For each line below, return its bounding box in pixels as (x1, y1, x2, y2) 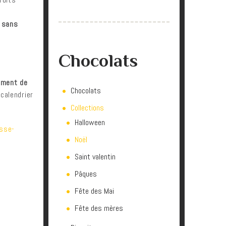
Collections (71, 102, 104, 113)
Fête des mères (75, 203, 123, 213)
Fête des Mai (75, 186, 114, 196)
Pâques (75, 168, 97, 179)
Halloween (75, 117, 105, 128)
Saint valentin (75, 151, 116, 162)
